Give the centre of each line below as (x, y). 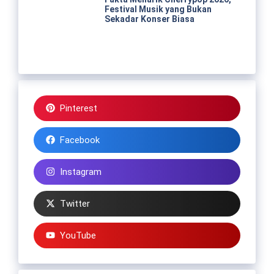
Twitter (75, 203)
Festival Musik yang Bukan (158, 9)
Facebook (80, 140)
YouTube (78, 235)
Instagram (80, 172)
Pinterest (78, 108)
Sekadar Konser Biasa (149, 19)
